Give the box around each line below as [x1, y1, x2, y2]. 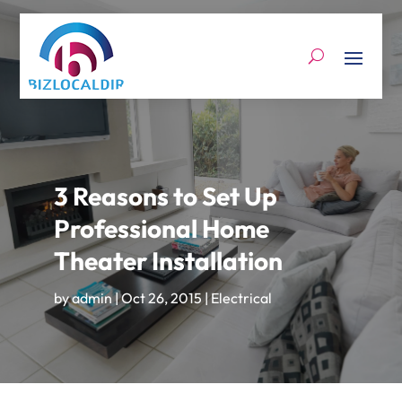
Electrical [210, 289, 272, 307]
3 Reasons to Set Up [53, 180, 277, 212]
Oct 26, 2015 [120, 289, 202, 307]
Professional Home [53, 213, 269, 244]
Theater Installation [53, 245, 283, 276]
